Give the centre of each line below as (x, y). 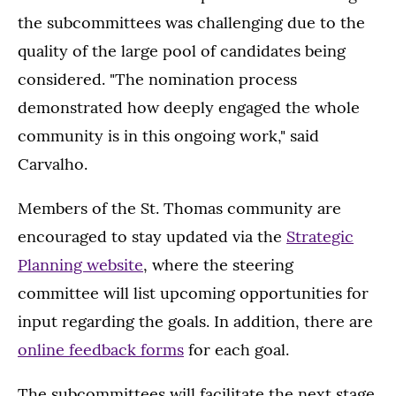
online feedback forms (101, 350)
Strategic (320, 237)
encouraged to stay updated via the (152, 237)
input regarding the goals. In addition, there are (195, 322)
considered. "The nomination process (157, 80)
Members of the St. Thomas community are (179, 209)
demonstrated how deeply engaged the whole (189, 108)
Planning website (80, 265)
